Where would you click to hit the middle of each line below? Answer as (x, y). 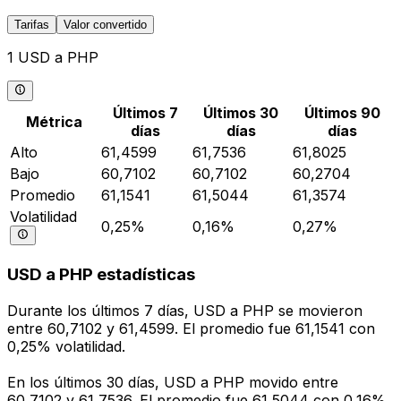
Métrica (54, 121)
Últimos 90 (342, 112)
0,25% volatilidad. (66, 347)
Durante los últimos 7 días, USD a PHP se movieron (185, 311)
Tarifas (32, 25)
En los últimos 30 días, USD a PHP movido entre (173, 383)
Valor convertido (105, 25)
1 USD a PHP (53, 58)
